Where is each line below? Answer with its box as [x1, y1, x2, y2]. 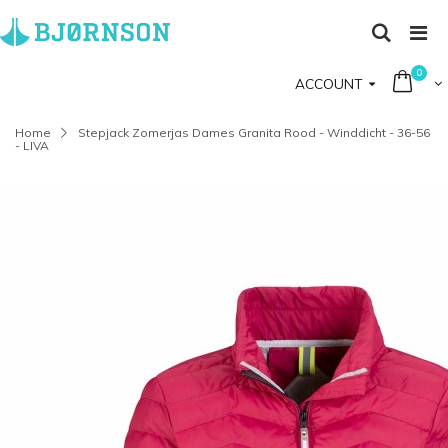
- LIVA [15, 138, 49, 154]
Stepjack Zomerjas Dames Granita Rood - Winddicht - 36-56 [77, 124, 430, 140]
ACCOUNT [295, 74, 362, 92]
